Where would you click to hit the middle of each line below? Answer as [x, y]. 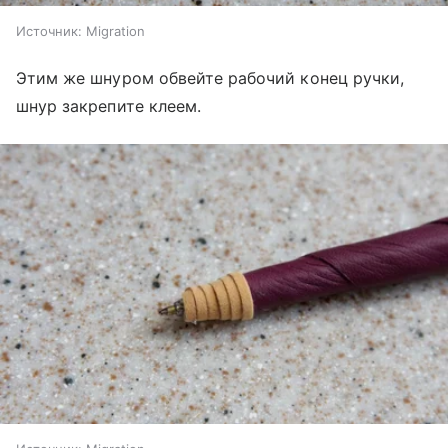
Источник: [49, 31]
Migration [115, 31]
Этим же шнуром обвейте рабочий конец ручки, [210, 78]
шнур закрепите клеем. [109, 106]
